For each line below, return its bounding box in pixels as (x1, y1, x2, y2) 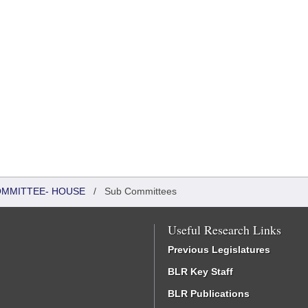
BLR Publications (168, 288, 250, 299)
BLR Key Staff (168, 266, 233, 277)
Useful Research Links (168, 221, 281, 238)
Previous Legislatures (168, 244, 270, 255)
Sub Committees (104, 186, 177, 197)
